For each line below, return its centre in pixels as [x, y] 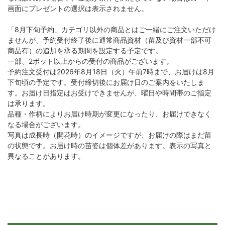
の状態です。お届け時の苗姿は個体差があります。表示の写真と [109, 145]
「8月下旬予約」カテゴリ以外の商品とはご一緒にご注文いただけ [112, 29]
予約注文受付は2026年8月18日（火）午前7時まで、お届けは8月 [111, 71]
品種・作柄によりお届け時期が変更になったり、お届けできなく [109, 114]
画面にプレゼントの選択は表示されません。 [78, 8]
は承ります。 [29, 103]
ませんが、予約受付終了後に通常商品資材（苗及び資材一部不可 [109, 40]
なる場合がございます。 [46, 124]
